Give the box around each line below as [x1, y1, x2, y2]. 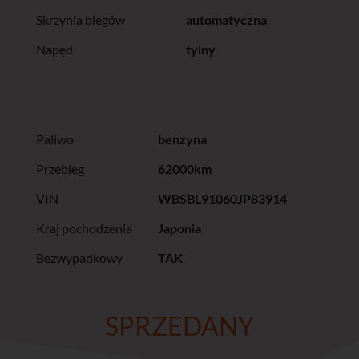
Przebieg [35, 161, 84, 177]
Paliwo [35, 131, 74, 147]
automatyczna [185, 12, 267, 28]
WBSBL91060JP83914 [157, 191, 287, 207]
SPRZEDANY [104, 309, 254, 341]
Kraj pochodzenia [35, 220, 132, 236]
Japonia [157, 220, 201, 236]
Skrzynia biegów [35, 12, 125, 28]
